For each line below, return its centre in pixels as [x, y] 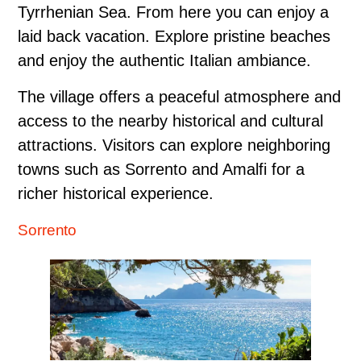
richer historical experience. [116, 194]
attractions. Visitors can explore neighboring [174, 145]
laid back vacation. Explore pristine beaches [174, 37]
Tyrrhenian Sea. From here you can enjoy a [173, 12]
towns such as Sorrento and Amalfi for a [161, 170]
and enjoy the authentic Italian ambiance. [164, 61]
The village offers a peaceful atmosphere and [179, 97]
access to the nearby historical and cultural [170, 121]
